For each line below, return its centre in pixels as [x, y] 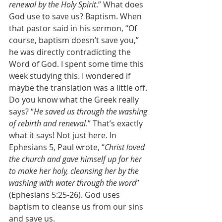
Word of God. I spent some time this [77, 64]
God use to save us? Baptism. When [76, 16]
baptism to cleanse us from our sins [77, 207]
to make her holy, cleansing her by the [75, 171]
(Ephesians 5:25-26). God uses [65, 195]
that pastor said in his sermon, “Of [74, 28]
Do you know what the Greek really [75, 100]
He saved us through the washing [91, 111]
